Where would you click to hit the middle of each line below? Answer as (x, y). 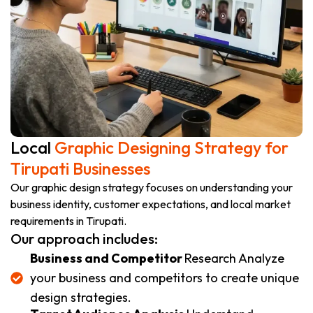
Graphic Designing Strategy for (172, 147)
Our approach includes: (84, 238)
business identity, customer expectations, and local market (151, 204)
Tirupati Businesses (80, 168)
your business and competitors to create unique (164, 277)
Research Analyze (234, 258)
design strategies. (80, 297)
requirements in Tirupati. (68, 220)
